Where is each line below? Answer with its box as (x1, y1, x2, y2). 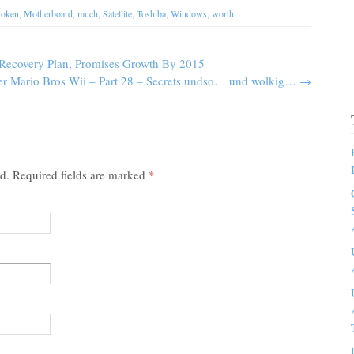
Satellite (103, 7, 132, 20)
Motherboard (24, 7, 73, 20)
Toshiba (137, 7, 166, 20)
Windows (171, 7, 207, 20)
